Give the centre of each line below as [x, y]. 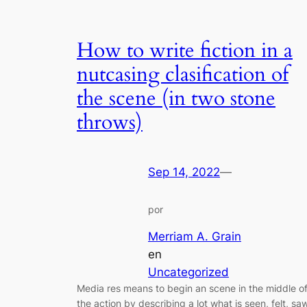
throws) [110, 122]
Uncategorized [188, 272]
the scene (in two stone [176, 98]
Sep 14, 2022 [184, 172]
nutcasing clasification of [183, 74]
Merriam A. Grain [195, 236]
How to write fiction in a [185, 50]
